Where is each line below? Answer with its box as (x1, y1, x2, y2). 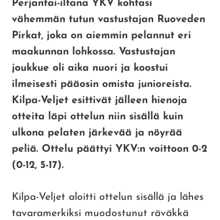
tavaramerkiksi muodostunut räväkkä (12, 208, 189, 219)
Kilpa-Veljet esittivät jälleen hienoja (12, 95, 187, 106)
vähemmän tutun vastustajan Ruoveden (12, 14, 205, 25)
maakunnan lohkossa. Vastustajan (12, 47, 175, 57)
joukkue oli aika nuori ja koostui (12, 63, 168, 74)
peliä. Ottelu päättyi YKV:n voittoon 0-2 (12, 144, 207, 155)
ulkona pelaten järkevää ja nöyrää (12, 128, 182, 138)
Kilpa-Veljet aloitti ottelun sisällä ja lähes (12, 192, 204, 203)
